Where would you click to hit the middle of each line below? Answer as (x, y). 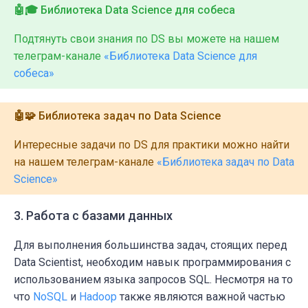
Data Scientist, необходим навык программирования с (152, 263)
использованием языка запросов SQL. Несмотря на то (153, 280)
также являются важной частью (201, 297)
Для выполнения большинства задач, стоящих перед (151, 245)
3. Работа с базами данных (93, 216)
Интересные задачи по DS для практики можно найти (152, 145)
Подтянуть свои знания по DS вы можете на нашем (146, 39)
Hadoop (98, 297)
